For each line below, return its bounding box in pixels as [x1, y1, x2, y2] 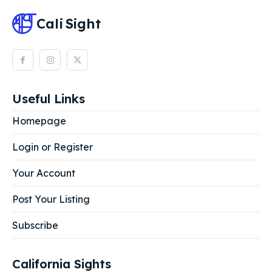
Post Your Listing [12, 192, 90, 205]
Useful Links [12, 90, 85, 106]
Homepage [12, 114, 66, 127]
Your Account [12, 166, 75, 179]
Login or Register [12, 140, 93, 153]
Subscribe [12, 219, 58, 231]
